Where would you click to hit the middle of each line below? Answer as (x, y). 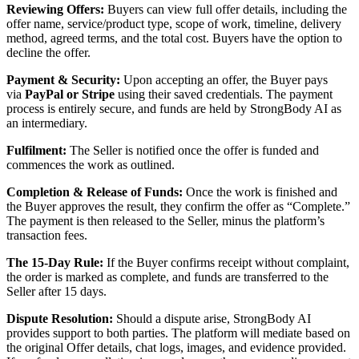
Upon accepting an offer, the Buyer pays (224, 80)
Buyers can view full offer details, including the (226, 10)
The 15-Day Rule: (55, 263)
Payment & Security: (63, 80)
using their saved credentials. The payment (224, 95)
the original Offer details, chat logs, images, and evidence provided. (176, 348)
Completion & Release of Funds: (95, 192)
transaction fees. (47, 236)
